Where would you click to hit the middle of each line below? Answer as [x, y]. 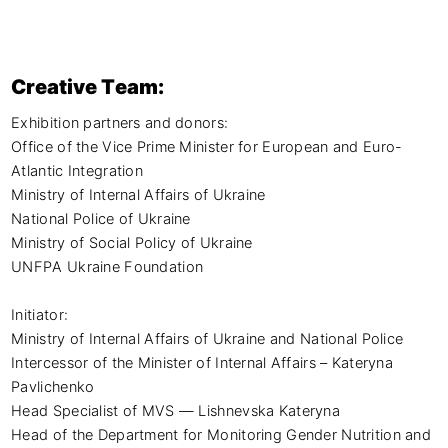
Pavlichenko [53, 386]
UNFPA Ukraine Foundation [107, 266]
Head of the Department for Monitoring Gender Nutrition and [223, 434]
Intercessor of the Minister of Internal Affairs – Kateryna [204, 362]
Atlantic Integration [77, 170]
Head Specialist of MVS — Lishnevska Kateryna [176, 410]
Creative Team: [88, 87]
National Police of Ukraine [101, 218]
